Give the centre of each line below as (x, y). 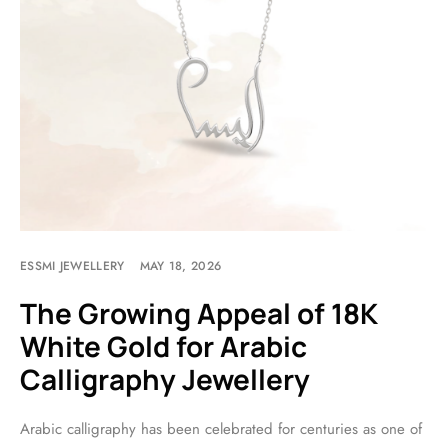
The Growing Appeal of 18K (198, 313)
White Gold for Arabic (163, 346)
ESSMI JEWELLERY (72, 266)
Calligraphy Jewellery (165, 379)
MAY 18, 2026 (180, 266)
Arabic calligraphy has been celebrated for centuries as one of (221, 429)
